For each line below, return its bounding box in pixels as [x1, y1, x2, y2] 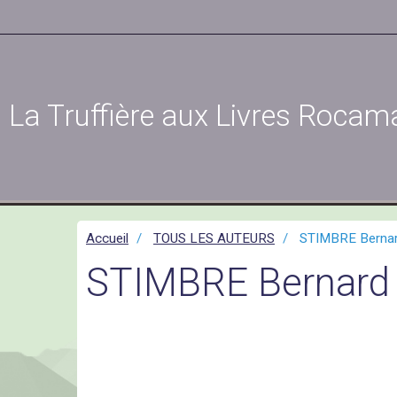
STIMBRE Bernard [86, 259, 390, 306]
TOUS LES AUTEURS [153, 230, 275, 246]
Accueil [86, 230, 128, 246]
